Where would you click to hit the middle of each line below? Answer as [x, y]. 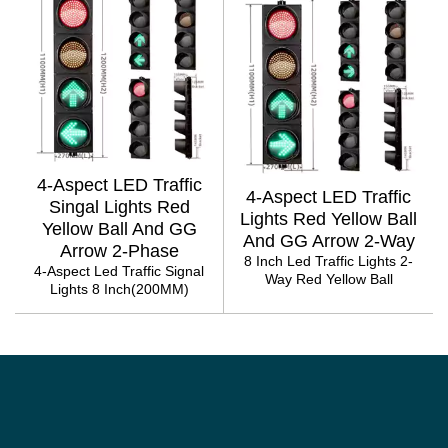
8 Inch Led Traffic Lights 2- [328, 260]
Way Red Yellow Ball [328, 278]
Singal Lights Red [119, 207]
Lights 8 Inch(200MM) [119, 289]
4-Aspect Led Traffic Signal [119, 271]
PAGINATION [76, 325]
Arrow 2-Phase [119, 251]
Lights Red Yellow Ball [328, 218]
